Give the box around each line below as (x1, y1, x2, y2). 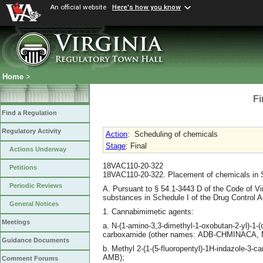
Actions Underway (9, 146, 66, 153)
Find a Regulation (2, 109, 57, 117)
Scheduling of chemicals (134, 130, 218, 139)
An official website (50, 3, 106, 11)
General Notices (9, 200, 59, 208)
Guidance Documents (2, 237, 69, 244)
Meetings (2, 218, 30, 226)
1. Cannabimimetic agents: (103, 207, 194, 216)
